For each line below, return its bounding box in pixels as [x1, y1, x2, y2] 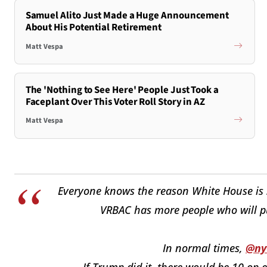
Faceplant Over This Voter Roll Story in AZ [25, 94, 206, 109]
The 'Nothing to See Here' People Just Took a [25, 82, 219, 97]
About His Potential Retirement [25, 20, 162, 35]
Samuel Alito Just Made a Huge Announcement [25, 8, 229, 23]
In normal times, [163, 240, 246, 255]
